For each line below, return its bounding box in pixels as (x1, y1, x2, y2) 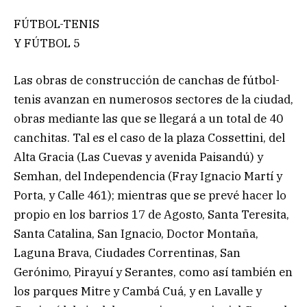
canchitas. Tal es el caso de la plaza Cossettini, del (14, 130, 285, 145)
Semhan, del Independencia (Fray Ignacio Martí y (14, 168, 282, 184)
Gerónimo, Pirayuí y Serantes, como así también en (14, 264, 293, 280)
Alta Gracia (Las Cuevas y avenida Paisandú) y (14, 149, 263, 164)
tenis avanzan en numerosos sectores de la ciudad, (14, 91, 293, 107)
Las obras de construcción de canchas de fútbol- (14, 72, 280, 88)
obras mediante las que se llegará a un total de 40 (14, 110, 283, 126)
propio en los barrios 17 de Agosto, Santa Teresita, (14, 206, 289, 222)
